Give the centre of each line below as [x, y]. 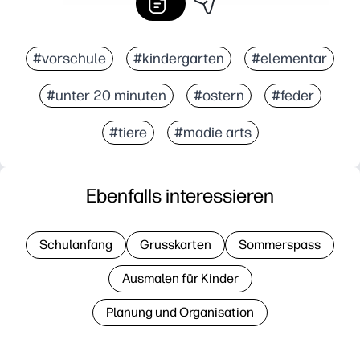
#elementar [289, 58]
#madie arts [213, 132]
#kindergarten [179, 58]
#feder [292, 95]
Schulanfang [76, 244]
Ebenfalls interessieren [180, 195]
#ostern [219, 95]
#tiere [128, 132]
